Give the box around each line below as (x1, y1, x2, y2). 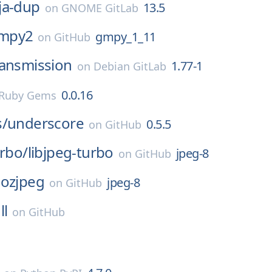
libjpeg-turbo (27, 142, 114, 162)
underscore (7, 113, 84, 133)
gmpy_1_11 (95, 29, 156, 45)
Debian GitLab (93, 59, 166, 73)
